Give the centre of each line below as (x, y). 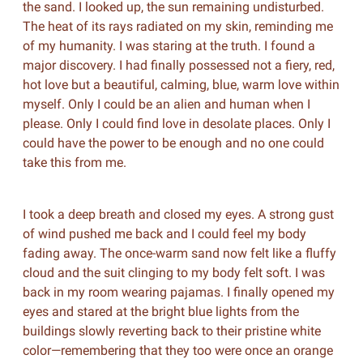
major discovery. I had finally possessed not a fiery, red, (178, 65)
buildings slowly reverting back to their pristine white (171, 331)
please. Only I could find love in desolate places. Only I (176, 124)
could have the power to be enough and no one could (173, 143)
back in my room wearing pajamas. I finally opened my (178, 292)
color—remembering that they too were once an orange (177, 350)
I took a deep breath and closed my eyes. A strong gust (178, 214)
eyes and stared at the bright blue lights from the (160, 312)
